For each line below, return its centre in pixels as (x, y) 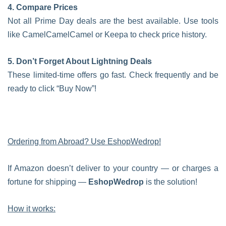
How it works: (32, 209)
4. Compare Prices (43, 7)
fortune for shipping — (48, 182)
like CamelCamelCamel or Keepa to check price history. (107, 35)
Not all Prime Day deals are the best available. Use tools (113, 21)
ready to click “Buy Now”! (52, 89)
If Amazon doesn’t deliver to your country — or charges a (113, 168)
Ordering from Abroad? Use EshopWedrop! (84, 142)
